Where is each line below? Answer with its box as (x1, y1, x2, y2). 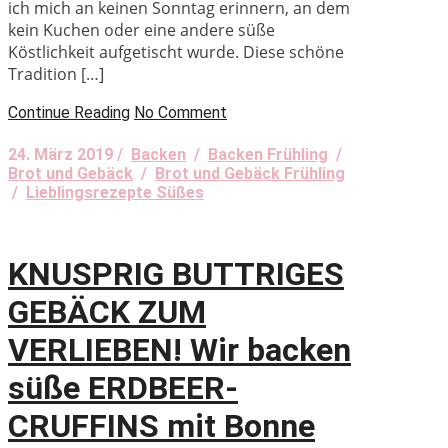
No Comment (134, 102, 227, 122)
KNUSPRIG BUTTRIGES (8, 255, 344, 294)
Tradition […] (8, 62, 104, 85)
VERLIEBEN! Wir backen (8, 331, 351, 370)
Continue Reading (8, 102, 130, 122)
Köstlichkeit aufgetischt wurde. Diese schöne (8, 40, 344, 63)
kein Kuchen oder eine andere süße (8, 18, 275, 41)
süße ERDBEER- (8, 369, 238, 408)
